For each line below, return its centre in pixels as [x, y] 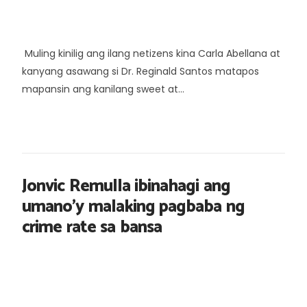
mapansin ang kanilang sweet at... [103, 89]
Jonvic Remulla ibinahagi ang [126, 186]
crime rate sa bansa [92, 227]
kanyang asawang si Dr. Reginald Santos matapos [140, 71]
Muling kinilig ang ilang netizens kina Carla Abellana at [151, 53]
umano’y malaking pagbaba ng [133, 207]
